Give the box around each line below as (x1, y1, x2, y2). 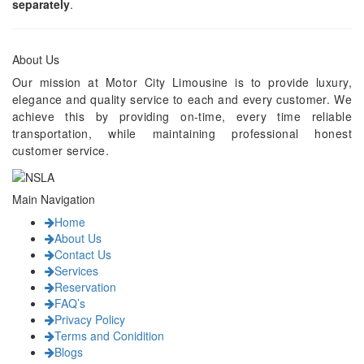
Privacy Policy (54, 310, 125, 327)
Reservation (54, 278, 116, 295)
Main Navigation (12, 190, 95, 207)
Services (54, 262, 98, 279)
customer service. (12, 141, 110, 158)
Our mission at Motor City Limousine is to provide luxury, (12, 73, 352, 90)
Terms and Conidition (54, 327, 164, 344)
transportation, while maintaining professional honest (12, 124, 352, 141)
